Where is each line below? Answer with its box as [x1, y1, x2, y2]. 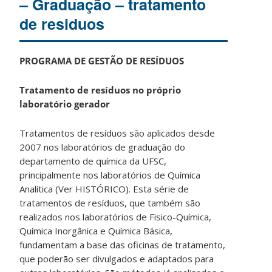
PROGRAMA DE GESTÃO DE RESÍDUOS [19, 54, 185, 67]
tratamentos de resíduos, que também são [19, 196, 201, 209]
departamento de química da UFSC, [19, 154, 167, 167]
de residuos [19, 12, 105, 35]
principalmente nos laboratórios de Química [19, 168, 201, 181]
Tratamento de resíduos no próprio [19, 83, 182, 96]
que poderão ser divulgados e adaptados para [19, 252, 214, 265]
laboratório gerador [19, 97, 110, 110]
